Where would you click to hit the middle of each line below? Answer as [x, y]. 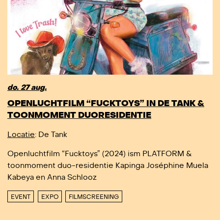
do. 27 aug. [27, 88]
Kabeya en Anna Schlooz [52, 177]
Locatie [21, 134]
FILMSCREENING [94, 197]
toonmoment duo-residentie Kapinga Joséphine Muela [108, 165]
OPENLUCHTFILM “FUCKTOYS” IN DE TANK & [106, 103]
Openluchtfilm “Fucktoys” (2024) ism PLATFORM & [100, 153]
